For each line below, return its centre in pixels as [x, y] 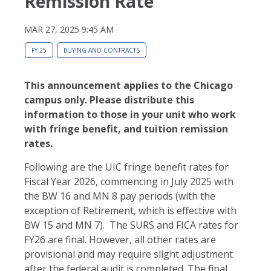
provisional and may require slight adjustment [129, 254]
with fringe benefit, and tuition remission [126, 129]
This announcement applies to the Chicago [129, 85]
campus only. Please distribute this [109, 100]
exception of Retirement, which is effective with [130, 210]
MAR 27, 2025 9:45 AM [69, 29]
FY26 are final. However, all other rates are [120, 239]
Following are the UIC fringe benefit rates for [126, 167]
